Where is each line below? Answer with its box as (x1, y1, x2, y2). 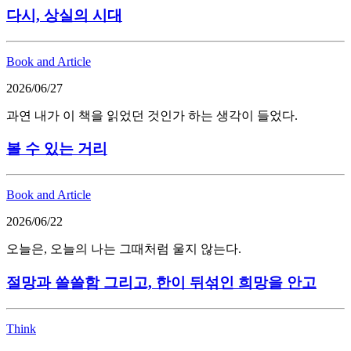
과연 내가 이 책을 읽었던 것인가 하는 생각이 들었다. (6, 108, 298, 122)
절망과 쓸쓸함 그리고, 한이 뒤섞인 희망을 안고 (6, 273, 317, 291)
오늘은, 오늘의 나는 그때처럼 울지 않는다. (6, 242, 241, 256)
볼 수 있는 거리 (6, 140, 107, 157)
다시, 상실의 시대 (6, 6, 122, 24)
